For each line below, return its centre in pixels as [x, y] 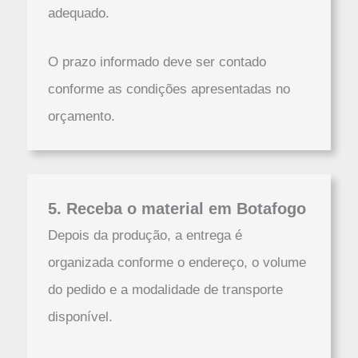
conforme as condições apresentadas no [169, 89]
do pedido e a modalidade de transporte [165, 289]
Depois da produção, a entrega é [145, 235]
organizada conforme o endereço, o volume [177, 262]
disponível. [80, 316]
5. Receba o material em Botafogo [177, 208]
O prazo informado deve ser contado [157, 62]
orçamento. [81, 116]
